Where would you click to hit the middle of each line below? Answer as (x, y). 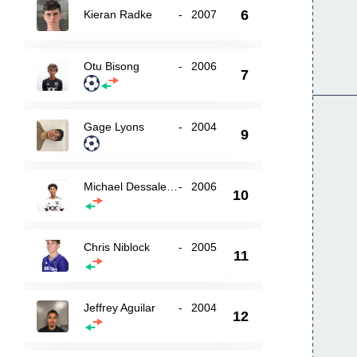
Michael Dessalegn (173, 186)
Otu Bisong (112, 66)
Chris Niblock (117, 247)
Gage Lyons (114, 127)
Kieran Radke (118, 14)
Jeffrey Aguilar (120, 308)
